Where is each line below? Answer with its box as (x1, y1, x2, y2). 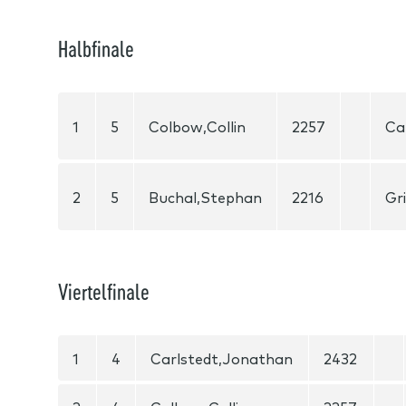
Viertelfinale (58, 278, 150, 304)
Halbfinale (58, 35, 134, 62)
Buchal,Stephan (149, 187, 262, 207)
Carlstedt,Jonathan (150, 348, 293, 368)
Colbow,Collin (149, 116, 246, 136)
